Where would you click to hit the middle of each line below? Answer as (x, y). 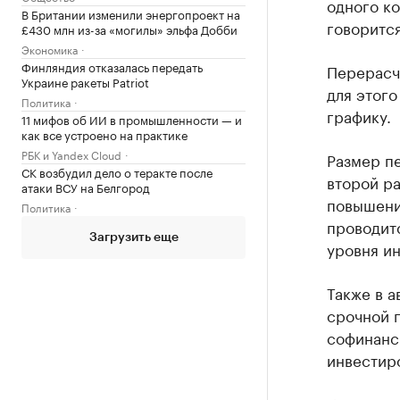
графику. (358, 115)
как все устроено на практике (104, 133)
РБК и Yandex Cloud (71, 154)
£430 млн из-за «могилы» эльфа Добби (129, 28)
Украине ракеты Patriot (85, 81)
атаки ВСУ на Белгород (86, 186)
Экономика (50, 48)
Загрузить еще (133, 237)
